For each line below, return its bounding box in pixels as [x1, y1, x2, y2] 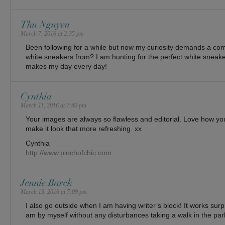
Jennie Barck [21, 177, 72, 189]
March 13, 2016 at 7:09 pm [21, 188, 87, 195]
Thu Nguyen [21, 19, 70, 31]
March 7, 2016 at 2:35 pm [21, 30, 84, 37]
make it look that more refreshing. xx [26, 125, 142, 133]
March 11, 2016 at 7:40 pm [21, 102, 86, 109]
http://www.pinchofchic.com [26, 149, 111, 157]
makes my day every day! [26, 62, 107, 70]
